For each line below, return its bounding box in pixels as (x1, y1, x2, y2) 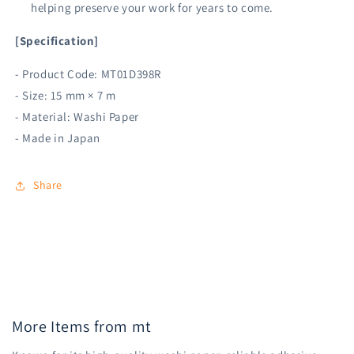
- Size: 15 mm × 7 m (15, 87, 116, 103)
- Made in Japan (15, 130, 100, 145)
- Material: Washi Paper (15, 108, 139, 124)
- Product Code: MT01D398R (15, 66, 161, 81)
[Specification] (15, 32, 99, 48)
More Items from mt (12, 315, 152, 337)
